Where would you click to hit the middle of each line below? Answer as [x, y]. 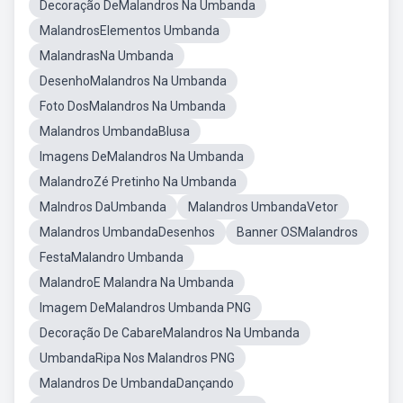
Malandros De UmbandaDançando [137, 383]
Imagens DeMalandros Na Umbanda [142, 157]
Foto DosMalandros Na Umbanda [133, 106]
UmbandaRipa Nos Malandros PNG [137, 358]
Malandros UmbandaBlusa [115, 131]
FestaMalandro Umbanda [112, 257]
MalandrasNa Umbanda [107, 56]
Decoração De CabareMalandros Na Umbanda [170, 333]
